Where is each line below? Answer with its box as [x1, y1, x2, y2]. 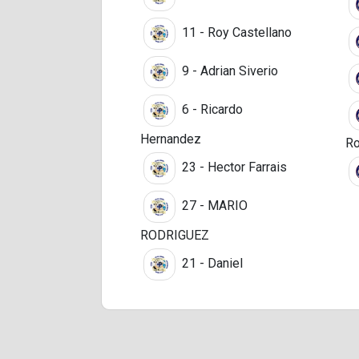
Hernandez [140, 131, 201, 147]
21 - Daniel [179, 255, 243, 271]
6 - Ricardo [179, 101, 243, 117]
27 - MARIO [179, 197, 248, 213]
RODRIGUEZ [140, 227, 209, 243]
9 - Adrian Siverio [179, 63, 278, 79]
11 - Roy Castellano [179, 24, 292, 40]
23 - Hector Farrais [179, 159, 287, 175]
